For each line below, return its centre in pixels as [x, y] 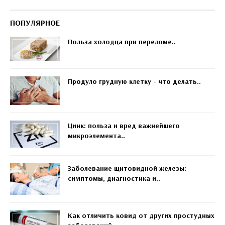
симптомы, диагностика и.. [114, 179]
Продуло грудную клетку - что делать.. [134, 82]
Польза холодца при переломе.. [122, 42]
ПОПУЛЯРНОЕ [35, 23]
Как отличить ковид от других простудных [141, 215]
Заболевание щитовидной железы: [127, 168]
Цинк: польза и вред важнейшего [124, 125]
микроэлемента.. [96, 135]
